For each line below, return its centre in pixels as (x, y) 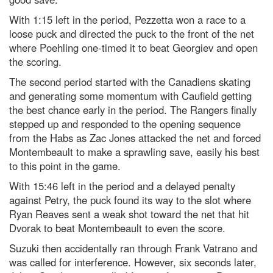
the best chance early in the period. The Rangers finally (133, 110)
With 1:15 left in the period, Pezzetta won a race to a (127, 20)
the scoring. (35, 62)
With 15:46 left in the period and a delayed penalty (122, 186)
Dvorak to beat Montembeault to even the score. (117, 228)
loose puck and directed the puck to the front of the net (132, 34)
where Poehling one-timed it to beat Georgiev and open (133, 48)
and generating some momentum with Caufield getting (130, 96)
